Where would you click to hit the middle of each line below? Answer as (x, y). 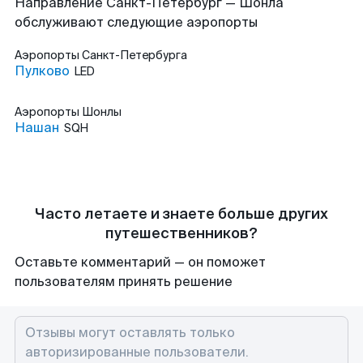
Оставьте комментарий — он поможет (140, 262)
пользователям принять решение (124, 282)
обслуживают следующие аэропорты (136, 22)
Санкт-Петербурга (135, 55)
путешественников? (181, 233)
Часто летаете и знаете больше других (181, 214)
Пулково (42, 71)
